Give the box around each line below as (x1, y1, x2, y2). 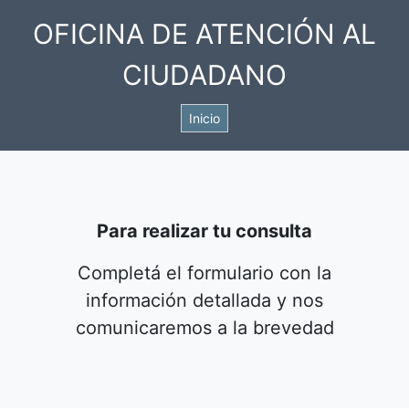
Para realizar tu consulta (97, 220, 312, 242)
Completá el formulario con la (78, 262, 331, 284)
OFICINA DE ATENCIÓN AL (33, 17, 376, 50)
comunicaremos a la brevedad (75, 317, 334, 339)
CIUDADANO (122, 58, 287, 91)
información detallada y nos (86, 289, 323, 311)
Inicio (189, 110, 220, 127)
